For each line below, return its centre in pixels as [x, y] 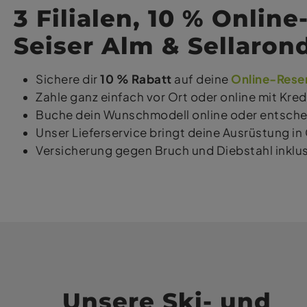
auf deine [201, 79]
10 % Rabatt [136, 79]
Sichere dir [68, 79]
